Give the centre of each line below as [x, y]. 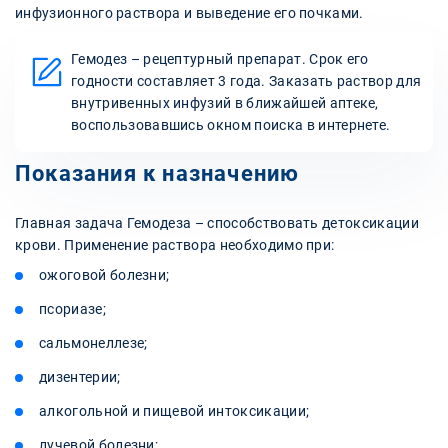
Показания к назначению [157, 174]
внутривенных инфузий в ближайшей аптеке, [225, 103]
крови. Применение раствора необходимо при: [175, 245]
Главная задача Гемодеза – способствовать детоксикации [217, 223]
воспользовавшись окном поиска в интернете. [231, 125]
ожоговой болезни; [104, 275]
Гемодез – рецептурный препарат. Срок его [220, 59]
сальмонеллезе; [93, 343]
